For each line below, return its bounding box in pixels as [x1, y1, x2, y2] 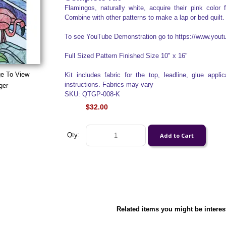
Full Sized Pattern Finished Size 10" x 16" [64, 52, 188, 60]
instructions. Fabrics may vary [64, 81, 153, 88]
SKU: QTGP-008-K [64, 90, 120, 98]
